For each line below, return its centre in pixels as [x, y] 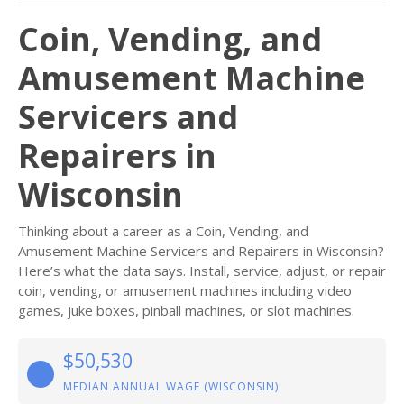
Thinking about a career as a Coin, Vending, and [163, 231]
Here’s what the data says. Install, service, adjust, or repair [202, 271]
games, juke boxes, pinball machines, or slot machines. [186, 310]
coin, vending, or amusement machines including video [185, 290]
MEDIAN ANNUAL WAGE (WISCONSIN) [171, 386]
